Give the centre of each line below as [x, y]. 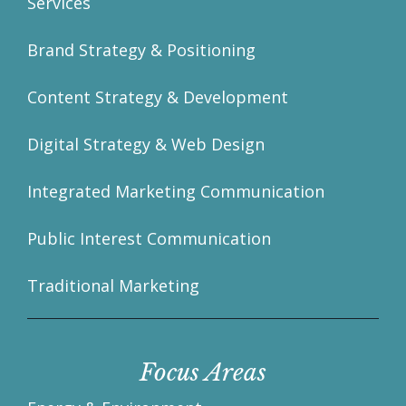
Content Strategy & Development [158, 97]
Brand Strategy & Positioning [141, 50]
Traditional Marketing [113, 286]
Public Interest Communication [149, 239]
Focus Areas [203, 373]
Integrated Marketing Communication [176, 192]
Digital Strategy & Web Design [146, 145]
